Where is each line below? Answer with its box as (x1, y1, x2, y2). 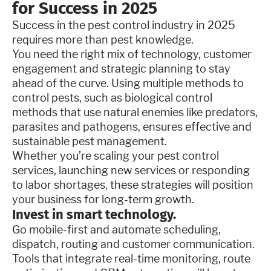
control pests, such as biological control (12, 91, 212, 104)
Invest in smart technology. (12, 206, 176, 223)
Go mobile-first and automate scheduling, (12, 223, 221, 236)
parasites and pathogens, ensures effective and (12, 120, 252, 133)
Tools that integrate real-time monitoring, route (12, 252, 250, 265)
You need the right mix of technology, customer (12, 47, 252, 60)
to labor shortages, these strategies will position (12, 178, 253, 191)
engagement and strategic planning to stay (12, 62, 230, 75)
